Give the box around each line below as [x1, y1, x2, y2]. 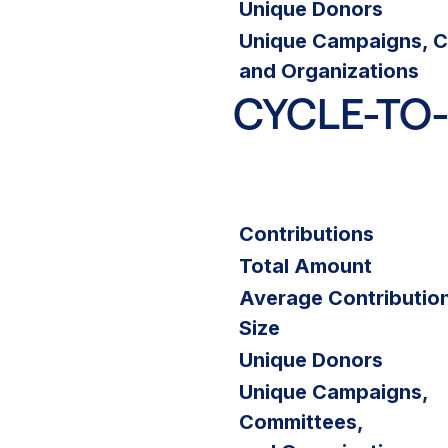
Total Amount [239, 254, 372, 279]
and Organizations [239, 59, 419, 84]
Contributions [239, 222, 374, 247]
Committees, [239, 410, 364, 435]
